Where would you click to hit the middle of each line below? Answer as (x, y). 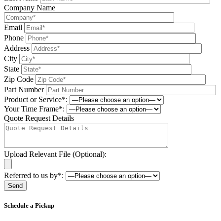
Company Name (30, 8)
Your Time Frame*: (34, 109)
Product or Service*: (36, 100)
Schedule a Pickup (29, 206)
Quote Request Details (39, 118)
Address (17, 48)
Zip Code (19, 79)
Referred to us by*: (34, 176)
